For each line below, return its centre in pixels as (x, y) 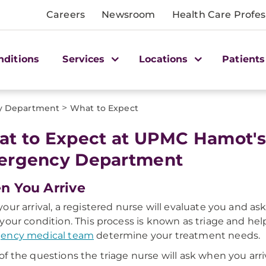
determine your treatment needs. (177, 235)
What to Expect (104, 108)
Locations (165, 59)
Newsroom (129, 15)
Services (85, 59)
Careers (66, 15)
